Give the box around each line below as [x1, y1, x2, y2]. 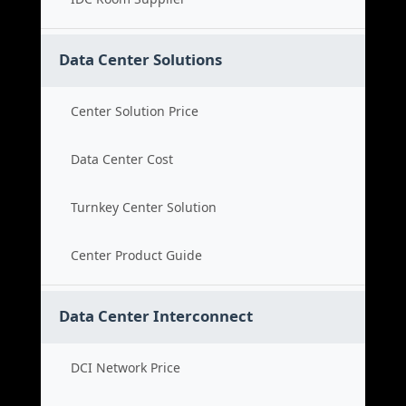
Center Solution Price [71, 102, 198, 120]
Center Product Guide [71, 246, 202, 264]
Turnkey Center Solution [71, 198, 217, 216]
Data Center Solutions [59, 49, 222, 70]
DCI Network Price [71, 359, 180, 376]
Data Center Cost [71, 150, 173, 168]
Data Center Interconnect [59, 305, 253, 326]
